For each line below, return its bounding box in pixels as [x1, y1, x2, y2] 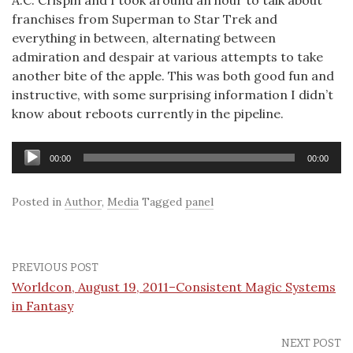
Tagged [142, 195, 185, 210]
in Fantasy [12, 298, 73, 314]
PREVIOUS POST [12, 261, 99, 275]
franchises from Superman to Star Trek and [12, 11, 277, 28]
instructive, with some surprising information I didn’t [12, 87, 333, 103]
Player [11, 162, 49, 178]
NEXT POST [281, 336, 341, 351]
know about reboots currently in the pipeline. [12, 106, 284, 122]
